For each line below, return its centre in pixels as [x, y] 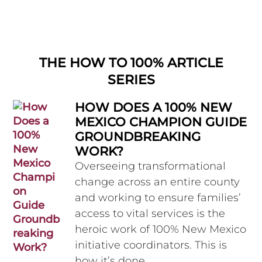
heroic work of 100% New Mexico [161, 230]
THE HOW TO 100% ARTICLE [131, 63]
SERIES [131, 80]
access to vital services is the [150, 214]
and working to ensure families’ [158, 198]
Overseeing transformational [151, 166]
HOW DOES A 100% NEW [154, 108]
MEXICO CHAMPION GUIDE [161, 122]
